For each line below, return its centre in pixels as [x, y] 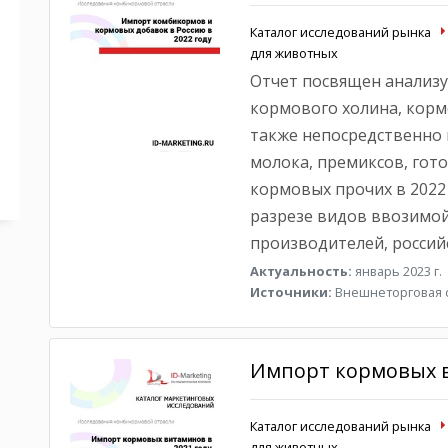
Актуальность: [300, 271]
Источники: [290, 292]
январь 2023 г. [396, 271]
